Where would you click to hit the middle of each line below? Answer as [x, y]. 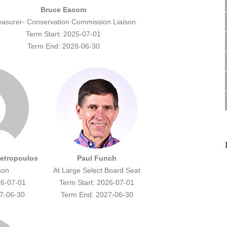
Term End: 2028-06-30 [63, 46]
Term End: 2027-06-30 [97, 195]
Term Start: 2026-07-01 [97, 183]
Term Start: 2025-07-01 [63, 34]
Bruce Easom [63, 10]
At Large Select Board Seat [97, 171]
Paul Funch [97, 158]
